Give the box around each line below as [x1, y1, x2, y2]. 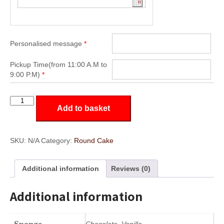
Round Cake [74, 136, 113, 144]
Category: [41, 136, 74, 144]
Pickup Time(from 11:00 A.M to [10, 60, 107, 69]
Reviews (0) [111, 164, 150, 172]
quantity [9, 105, 34, 114]
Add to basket [57, 103, 110, 112]
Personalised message [10, 39, 82, 48]
